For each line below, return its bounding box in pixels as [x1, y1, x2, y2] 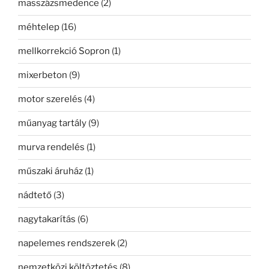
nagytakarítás [18, 214, 76, 225]
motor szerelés [18, 94, 82, 105]
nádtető [18, 190, 52, 201]
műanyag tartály [18, 118, 86, 129]
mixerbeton [18, 70, 67, 81]
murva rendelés [18, 142, 85, 153]
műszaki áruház [18, 166, 83, 177]
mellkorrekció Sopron [18, 46, 110, 57]
